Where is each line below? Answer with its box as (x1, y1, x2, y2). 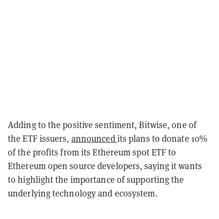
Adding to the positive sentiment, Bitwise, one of (8, 119, 197, 131)
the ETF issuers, (8, 132, 71, 144)
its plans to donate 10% (117, 132, 208, 144)
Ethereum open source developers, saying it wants (8, 160, 202, 172)
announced (71, 132, 117, 144)
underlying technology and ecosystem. (8, 187, 158, 199)
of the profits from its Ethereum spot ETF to (8, 146, 176, 158)
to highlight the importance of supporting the (8, 174, 184, 185)
